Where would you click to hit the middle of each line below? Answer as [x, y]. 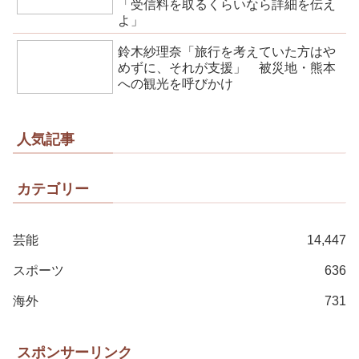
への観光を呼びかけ [176, 83]
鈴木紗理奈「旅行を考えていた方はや [227, 51]
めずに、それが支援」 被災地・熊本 [227, 67]
